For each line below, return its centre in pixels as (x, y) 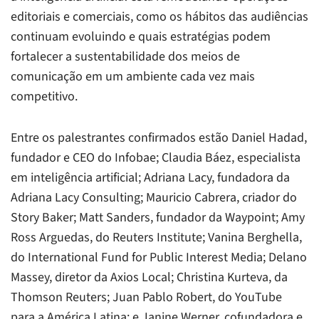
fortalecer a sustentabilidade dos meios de (125, 56)
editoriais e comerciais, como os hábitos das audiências (159, 16)
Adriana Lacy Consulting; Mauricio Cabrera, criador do (154, 197)
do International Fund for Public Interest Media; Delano (159, 257)
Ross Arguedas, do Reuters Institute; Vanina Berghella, (156, 237)
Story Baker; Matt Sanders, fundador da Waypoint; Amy (158, 217)
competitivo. (44, 96)
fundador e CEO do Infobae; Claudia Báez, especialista (156, 157)
